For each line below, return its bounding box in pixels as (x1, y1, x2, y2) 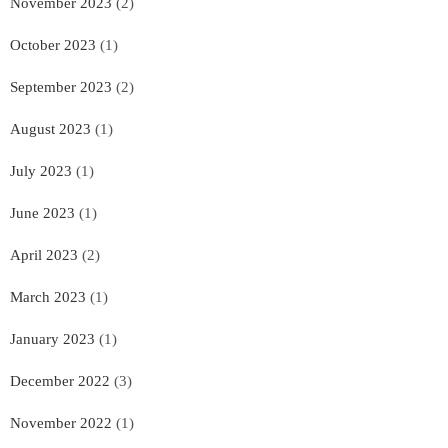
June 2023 (10, 204, 75, 221)
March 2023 (10, 288, 86, 305)
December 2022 (10, 372, 110, 389)
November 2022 (10, 414, 112, 431)
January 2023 (10, 330, 95, 347)
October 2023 (10, 36, 96, 53)
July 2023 (10, 162, 72, 179)
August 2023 (10, 120, 91, 137)
